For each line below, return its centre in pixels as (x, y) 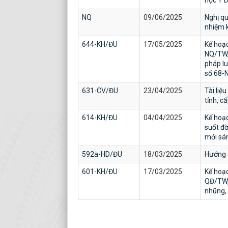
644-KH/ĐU (100, 44)
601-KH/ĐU (100, 172)
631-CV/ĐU (100, 91)
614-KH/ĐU (100, 118)
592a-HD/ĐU (102, 154)
